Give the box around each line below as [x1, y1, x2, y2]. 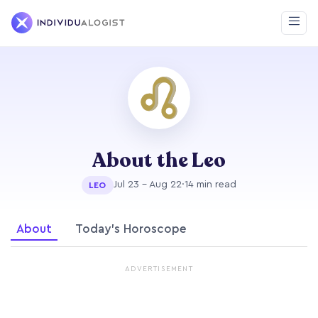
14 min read [184, 180, 236, 190]
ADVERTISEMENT [125, 265, 193, 273]
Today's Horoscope [75, 222, 187, 235]
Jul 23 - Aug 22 [113, 180, 182, 190]
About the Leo [92, 146, 226, 174]
